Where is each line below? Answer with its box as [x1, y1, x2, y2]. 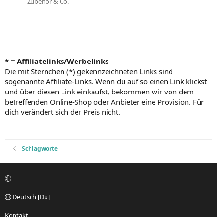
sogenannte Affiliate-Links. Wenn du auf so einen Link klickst [5, 77, 207, 86]
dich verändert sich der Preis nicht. [5, 107, 120, 117]
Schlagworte [22, 144, 58, 153]
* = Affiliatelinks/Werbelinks [5, 56, 108, 66]
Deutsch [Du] [11, 192, 50, 201]
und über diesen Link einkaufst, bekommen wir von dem [5, 87, 194, 96]
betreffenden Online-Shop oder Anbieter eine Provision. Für [5, 97, 204, 107]
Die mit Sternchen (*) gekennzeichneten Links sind [5, 66, 173, 76]
